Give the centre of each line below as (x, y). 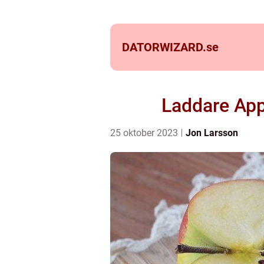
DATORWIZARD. (164, 47)
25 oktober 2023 (145, 133)
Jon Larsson (212, 133)
